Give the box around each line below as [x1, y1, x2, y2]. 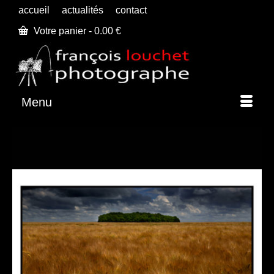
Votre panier [31, 26, 89, 36]
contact [116, 5, 147, 15]
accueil [18, 5, 50, 15]
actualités [62, 5, 103, 15]
